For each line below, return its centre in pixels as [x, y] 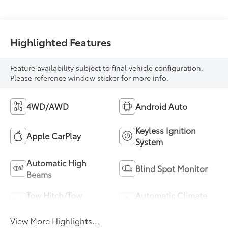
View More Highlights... [55, 221]
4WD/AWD [48, 106]
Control [150, 207]
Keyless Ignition [166, 130]
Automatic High [57, 163]
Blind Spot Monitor [172, 168]
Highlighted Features [61, 42]
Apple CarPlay [54, 136]
